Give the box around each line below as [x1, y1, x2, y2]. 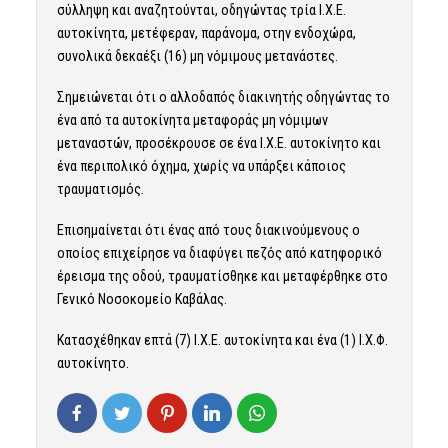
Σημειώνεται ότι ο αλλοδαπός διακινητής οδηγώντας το [56, 89, 390, 106]
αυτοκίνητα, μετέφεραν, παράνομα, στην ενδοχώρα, [56, 25, 356, 42]
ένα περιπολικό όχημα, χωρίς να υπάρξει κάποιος [56, 158, 346, 175]
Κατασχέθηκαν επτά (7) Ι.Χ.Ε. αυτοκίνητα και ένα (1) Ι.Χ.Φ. [56, 331, 388, 348]
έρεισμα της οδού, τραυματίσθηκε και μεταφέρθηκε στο [56, 267, 388, 284]
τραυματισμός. [56, 181, 144, 198]
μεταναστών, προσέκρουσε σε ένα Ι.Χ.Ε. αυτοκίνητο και [56, 135, 381, 152]
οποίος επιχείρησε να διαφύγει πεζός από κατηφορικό [56, 244, 382, 261]
